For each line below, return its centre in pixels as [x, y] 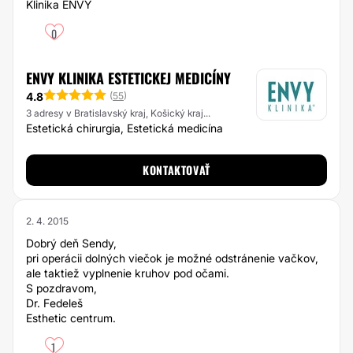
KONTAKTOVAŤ [176, 170]
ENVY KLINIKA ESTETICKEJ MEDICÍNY [128, 78]
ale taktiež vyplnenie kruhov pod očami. [128, 273]
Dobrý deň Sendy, [71, 243]
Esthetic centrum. [71, 318]
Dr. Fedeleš [54, 303]
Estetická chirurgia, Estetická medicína [124, 128]
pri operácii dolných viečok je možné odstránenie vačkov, [172, 258]
